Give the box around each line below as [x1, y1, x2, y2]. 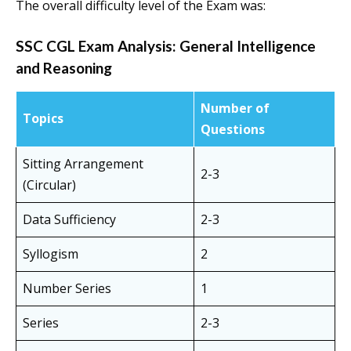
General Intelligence [179, 37, 316, 56]
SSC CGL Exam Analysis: [16, 37, 179, 56]
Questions [201, 121, 265, 139]
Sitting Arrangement [23, 155, 143, 173]
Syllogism [23, 245, 78, 263]
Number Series [23, 280, 111, 298]
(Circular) [23, 176, 76, 194]
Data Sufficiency [23, 211, 116, 229]
